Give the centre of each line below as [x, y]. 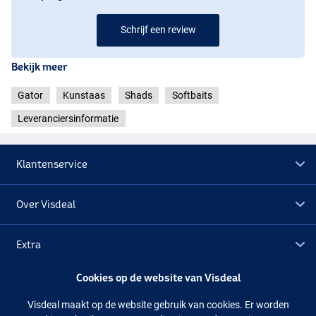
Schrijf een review [158, 29]
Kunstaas [84, 95]
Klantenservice [52, 164]
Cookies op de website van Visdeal [158, 277]
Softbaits [192, 95]
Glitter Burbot [41, 212]
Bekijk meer [39, 66]
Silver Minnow [158, 288]
